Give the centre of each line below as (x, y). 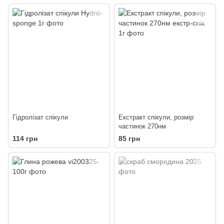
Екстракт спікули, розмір (156, 117)
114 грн (25, 139)
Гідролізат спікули (40, 117)
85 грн (129, 139)
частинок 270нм (142, 126)
